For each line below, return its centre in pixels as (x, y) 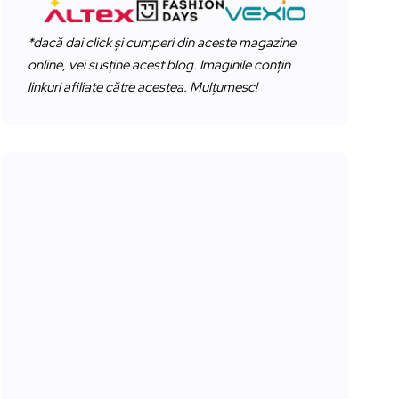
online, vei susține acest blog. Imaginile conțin (159, 65)
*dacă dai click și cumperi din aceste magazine (162, 43)
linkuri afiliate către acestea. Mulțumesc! (142, 88)
